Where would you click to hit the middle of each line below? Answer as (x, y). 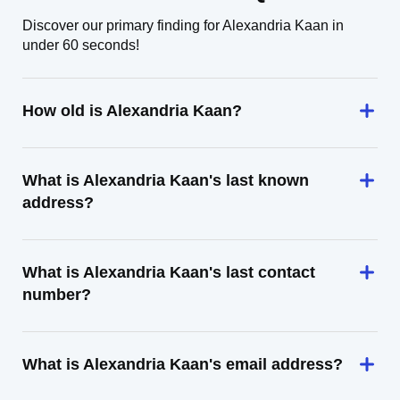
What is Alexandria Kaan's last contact (169, 272)
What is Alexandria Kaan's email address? (183, 364)
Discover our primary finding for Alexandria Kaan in (183, 25)
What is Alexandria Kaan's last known (166, 180)
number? (57, 295)
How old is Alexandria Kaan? (132, 111)
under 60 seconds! (81, 45)
